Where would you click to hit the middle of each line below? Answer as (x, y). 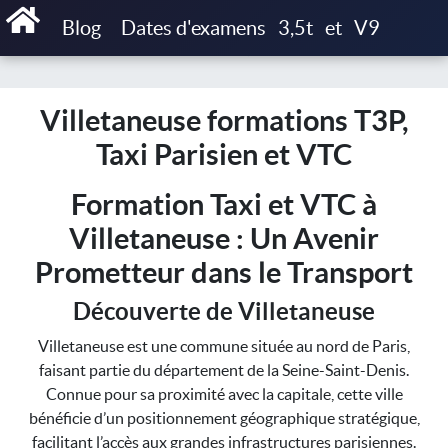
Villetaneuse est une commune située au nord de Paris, (224, 346)
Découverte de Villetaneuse (224, 311)
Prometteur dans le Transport (224, 272)
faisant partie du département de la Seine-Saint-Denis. (224, 370)
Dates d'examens (193, 28)
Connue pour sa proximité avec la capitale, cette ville (224, 394)
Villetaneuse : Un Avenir (224, 238)
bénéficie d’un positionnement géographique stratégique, (224, 418)
